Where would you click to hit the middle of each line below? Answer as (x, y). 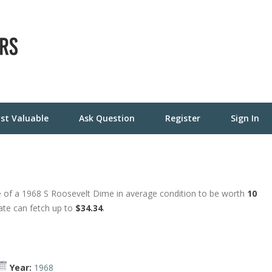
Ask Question (107, 118)
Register (183, 118)
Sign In (245, 118)
